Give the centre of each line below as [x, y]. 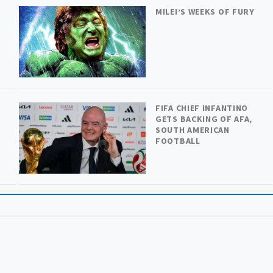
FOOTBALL [178, 140]
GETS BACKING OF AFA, [204, 119]
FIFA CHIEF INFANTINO [202, 108]
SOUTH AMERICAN [193, 129]
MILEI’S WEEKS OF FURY [205, 11]
